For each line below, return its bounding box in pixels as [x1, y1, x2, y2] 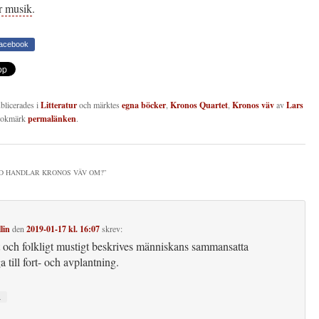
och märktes [77, 98, 122, 110]
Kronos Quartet [170, 98, 228, 111]
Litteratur [41, 98, 77, 111]
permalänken [28, 112, 76, 125]
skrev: [102, 222, 122, 234]
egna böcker [122, 98, 166, 111]
